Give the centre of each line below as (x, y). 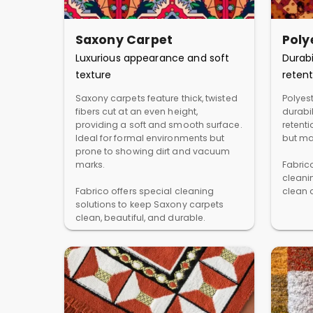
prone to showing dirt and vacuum (153, 151)
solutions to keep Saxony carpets (150, 204)
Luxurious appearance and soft (152, 58)
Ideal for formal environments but (150, 138)
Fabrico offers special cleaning (145, 191)
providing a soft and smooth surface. (159, 125)
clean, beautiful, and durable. (140, 218)
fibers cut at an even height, (137, 111)
